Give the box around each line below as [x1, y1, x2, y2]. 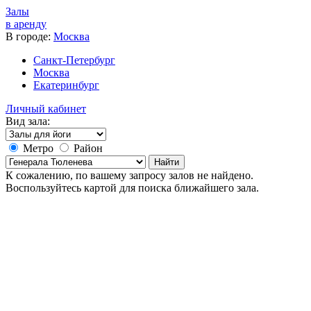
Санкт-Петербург [33, 54, 115, 66]
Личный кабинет [6, 103, 86, 115]
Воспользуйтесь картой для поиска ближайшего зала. [6, 182, 259, 194]
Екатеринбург [33, 79, 99, 91]
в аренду [6, 18, 47, 30]
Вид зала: [6, 115, 50, 127]
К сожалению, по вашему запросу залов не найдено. [6, 169, 253, 181]
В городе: [6, 31, 51, 42]
